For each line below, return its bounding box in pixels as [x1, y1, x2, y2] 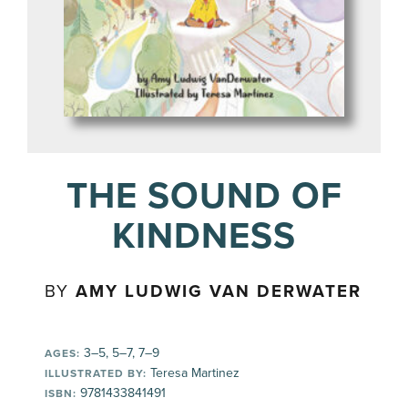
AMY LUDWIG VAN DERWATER [76, 281, 362, 301]
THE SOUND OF [66, 174, 342, 218]
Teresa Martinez [147, 365, 240, 381]
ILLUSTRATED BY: [45, 367, 148, 380]
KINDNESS [112, 214, 296, 258]
